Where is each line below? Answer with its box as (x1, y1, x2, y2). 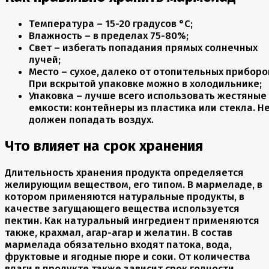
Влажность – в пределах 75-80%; (29, 29, 189, 41)
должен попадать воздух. (29, 113, 154, 125)
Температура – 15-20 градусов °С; (29, 17, 193, 29)
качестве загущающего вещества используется (5, 202, 240, 214)
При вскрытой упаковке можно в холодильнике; (29, 77, 262, 89)
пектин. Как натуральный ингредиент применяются (5, 214, 259, 226)
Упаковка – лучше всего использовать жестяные (29, 89, 267, 101)
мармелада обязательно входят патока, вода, (5, 238, 232, 250)
